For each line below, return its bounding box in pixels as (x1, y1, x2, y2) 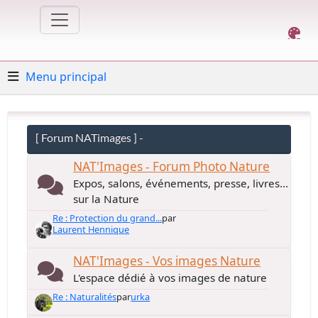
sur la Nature (73, 192, 140, 206)
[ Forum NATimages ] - (35, 131, 144, 144)
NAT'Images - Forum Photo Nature (73, 158, 270, 175)
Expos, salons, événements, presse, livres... (73, 176, 289, 190)
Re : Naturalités (53, 290, 117, 303)
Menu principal (26, 68, 107, 84)
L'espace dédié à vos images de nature (73, 270, 268, 285)
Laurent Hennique (53, 223, 130, 236)
